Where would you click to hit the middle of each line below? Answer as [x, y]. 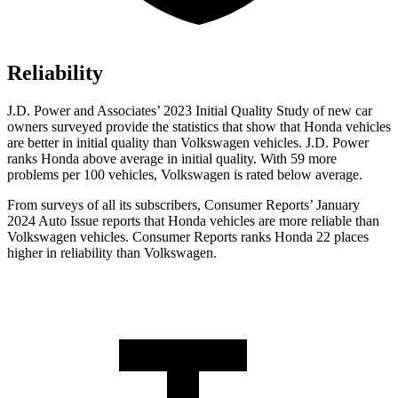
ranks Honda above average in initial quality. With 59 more [172, 159]
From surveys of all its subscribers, [106, 205]
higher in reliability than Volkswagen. [112, 253]
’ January [334, 205]
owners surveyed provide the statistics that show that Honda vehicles [199, 127]
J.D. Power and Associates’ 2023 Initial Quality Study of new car [190, 111]
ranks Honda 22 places [303, 237]
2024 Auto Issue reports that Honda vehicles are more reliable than [193, 221]
